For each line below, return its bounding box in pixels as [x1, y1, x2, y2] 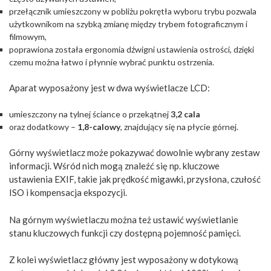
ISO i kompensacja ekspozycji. [9, 187, 127, 198]
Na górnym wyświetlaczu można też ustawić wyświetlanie [9, 214, 238, 225]
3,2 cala [171, 109, 200, 120]
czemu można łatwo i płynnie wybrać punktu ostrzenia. [9, 56, 218, 67]
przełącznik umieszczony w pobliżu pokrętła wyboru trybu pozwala [9, 5, 256, 16]
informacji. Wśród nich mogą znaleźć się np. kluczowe [9, 160, 220, 172]
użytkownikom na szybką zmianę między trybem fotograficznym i [9, 18, 247, 29]
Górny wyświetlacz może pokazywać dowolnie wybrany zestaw [9, 147, 260, 158]
